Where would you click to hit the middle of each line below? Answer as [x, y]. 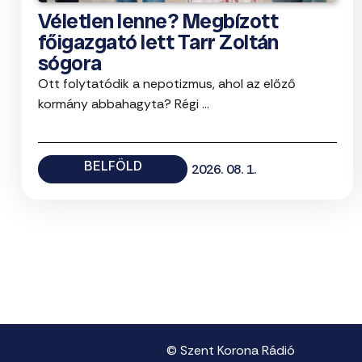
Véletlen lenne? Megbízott [158, 21]
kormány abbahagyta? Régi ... [124, 104]
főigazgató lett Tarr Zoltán [158, 42]
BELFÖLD [113, 166]
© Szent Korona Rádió [231, 351]
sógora [70, 63]
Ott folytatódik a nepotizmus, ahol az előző [167, 84]
